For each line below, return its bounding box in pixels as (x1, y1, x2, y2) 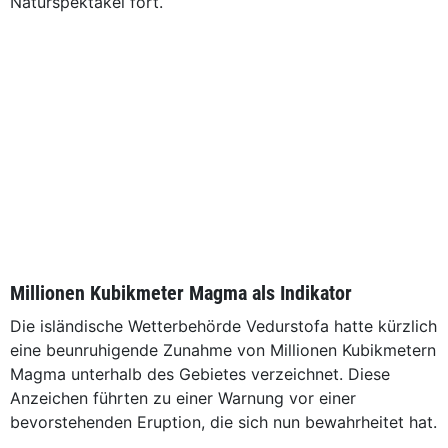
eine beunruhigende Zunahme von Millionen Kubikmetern (10, 340, 436, 360)
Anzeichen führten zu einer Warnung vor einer (10, 388, 356, 408)
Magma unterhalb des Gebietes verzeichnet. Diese (10, 364, 390, 384)
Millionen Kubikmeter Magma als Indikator (10, 281, 352, 305)
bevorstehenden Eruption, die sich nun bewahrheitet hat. (10, 412, 437, 432)
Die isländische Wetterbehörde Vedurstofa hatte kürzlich (10, 316, 437, 336)
